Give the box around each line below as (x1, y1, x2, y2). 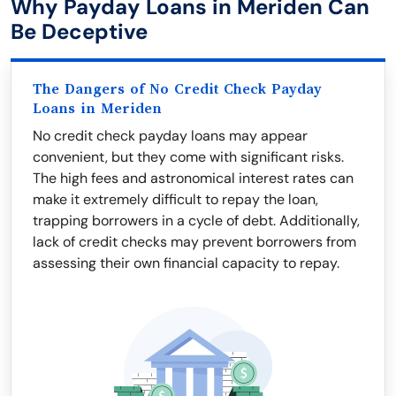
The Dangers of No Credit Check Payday (33, 81, 322, 97)
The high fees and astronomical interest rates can (33, 169, 354, 187)
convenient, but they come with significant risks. (33, 148, 344, 166)
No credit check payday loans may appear (33, 126, 308, 145)
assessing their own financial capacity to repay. (33, 254, 339, 272)
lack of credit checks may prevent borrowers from (33, 232, 356, 251)
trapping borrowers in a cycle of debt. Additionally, (33, 211, 360, 230)
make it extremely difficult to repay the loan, (33, 190, 318, 209)
